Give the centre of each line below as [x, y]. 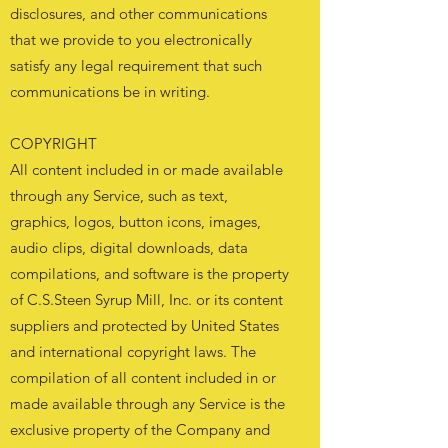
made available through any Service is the [147, 403]
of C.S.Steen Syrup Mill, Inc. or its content [146, 299]
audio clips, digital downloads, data [129, 247]
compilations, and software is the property [149, 273]
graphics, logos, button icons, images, [135, 221]
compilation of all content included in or [143, 377]
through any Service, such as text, [119, 195]
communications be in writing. [110, 91]
